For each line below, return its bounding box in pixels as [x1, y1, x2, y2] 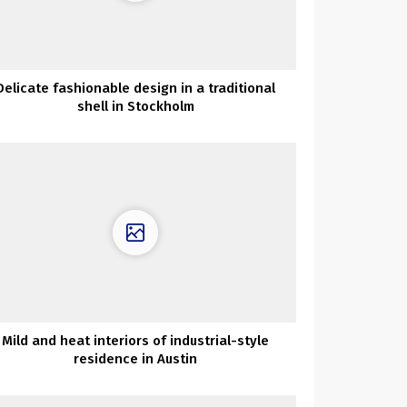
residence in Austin [74, 351, 198, 368]
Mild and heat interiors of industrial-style [2, 333, 270, 350]
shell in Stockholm [76, 97, 194, 114]
